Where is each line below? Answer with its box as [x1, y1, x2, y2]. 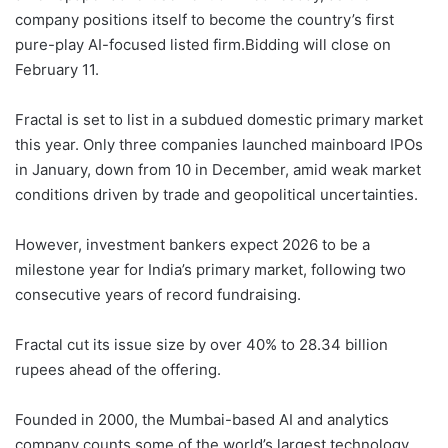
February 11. [15, 60, 99, 80]
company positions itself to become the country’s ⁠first [15, 10, 394, 30]
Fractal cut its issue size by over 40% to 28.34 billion [15, 335, 388, 355]
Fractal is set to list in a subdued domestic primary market [15, 110, 423, 130]
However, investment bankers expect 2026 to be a [15, 235, 370, 255]
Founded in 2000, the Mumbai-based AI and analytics [15, 410, 389, 430]
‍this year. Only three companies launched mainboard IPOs [15, 135, 423, 155]
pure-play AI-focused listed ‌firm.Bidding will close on [15, 35, 391, 55]
